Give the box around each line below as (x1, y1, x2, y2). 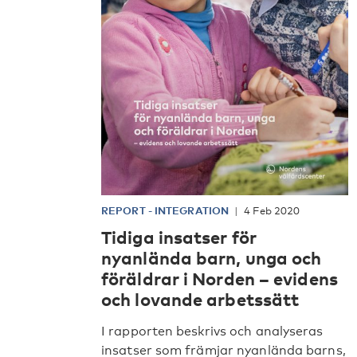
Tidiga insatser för (101, 225, 257, 248)
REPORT (101, 203, 148, 217)
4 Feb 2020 (244, 203, 300, 217)
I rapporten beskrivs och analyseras (101, 323, 324, 339)
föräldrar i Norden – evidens (101, 266, 338, 289)
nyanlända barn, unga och (101, 245, 322, 269)
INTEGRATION (154, 203, 229, 217)
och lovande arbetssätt (101, 287, 300, 310)
